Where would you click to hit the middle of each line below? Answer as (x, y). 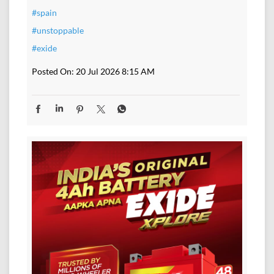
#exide (44, 48)
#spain (44, 13)
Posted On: (53, 72)
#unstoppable (58, 31)
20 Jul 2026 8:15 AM (115, 72)
